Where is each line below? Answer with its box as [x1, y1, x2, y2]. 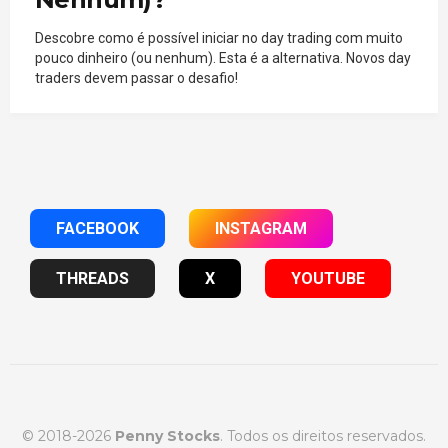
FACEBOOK [56, 219, 139, 238]
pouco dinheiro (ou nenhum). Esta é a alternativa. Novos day [35, 50, 411, 66]
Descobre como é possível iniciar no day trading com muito [35, 30, 403, 46]
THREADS [56, 269, 129, 288]
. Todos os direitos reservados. [220, 427, 426, 445]
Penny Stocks [115, 427, 220, 445]
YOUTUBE [291, 269, 365, 288]
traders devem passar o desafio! [35, 70, 238, 86]
